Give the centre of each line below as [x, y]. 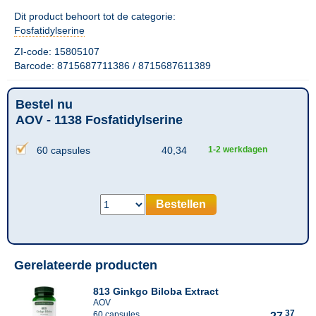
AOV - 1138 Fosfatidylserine [99, 120]
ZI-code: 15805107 [57, 51]
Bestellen [181, 204]
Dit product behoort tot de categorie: [95, 16]
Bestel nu [44, 104]
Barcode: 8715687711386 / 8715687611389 [113, 66]
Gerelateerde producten [86, 265]
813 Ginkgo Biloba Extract [156, 291]
